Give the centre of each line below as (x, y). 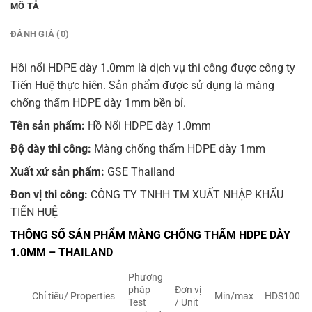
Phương (146, 278)
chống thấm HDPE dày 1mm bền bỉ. (98, 103)
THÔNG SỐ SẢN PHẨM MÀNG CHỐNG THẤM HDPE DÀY (150, 235)
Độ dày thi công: (51, 149)
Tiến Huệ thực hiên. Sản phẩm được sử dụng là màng (142, 86)
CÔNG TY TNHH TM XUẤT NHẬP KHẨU (186, 195)
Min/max (234, 297)
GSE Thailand (140, 172)
